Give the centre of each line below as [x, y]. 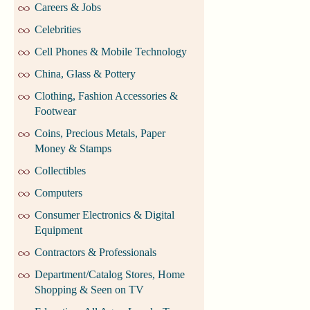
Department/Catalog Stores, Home [110, 275]
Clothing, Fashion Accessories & [106, 96]
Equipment [58, 230]
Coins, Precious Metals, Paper [100, 134]
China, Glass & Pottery [85, 74]
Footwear [55, 111]
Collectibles [60, 171]
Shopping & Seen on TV [89, 290]
